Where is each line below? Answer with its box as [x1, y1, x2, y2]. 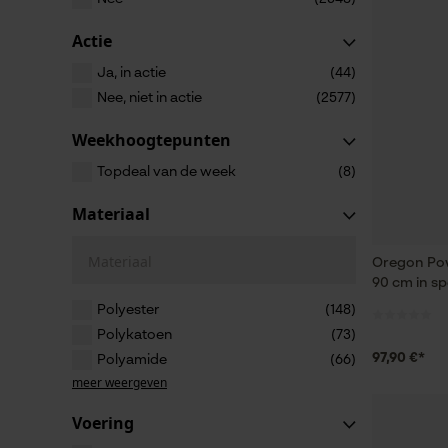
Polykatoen [97, 328, 172, 342]
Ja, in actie [97, 66, 166, 80]
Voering [72, 412, 134, 434]
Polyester [97, 303, 159, 317]
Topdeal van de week [97, 165, 236, 179]
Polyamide [97, 353, 167, 367]
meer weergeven [72, 374, 167, 391]
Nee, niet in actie [97, 91, 202, 105]
